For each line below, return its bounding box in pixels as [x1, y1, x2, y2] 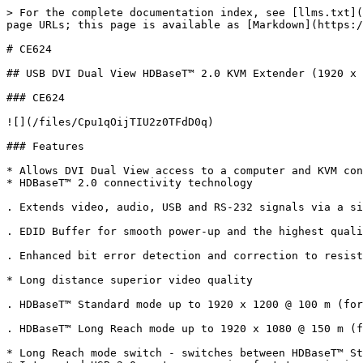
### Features [6, 140, 84, 152]
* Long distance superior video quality [6, 274, 253, 286]
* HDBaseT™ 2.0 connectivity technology [6, 177, 253, 189]
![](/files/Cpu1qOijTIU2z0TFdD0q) [6, 116, 214, 128]
